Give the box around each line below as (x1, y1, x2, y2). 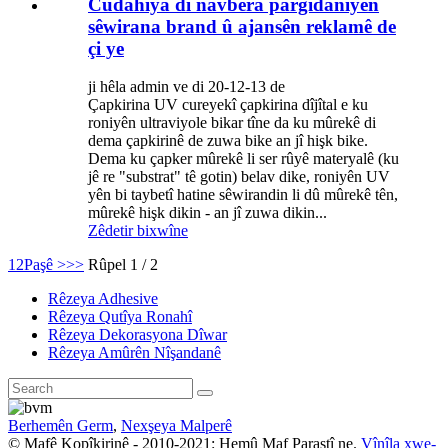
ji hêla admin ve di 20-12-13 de (88, 78, 285, 96)
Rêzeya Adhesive (48, 290, 158, 308)
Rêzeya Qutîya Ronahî (48, 308, 192, 326)
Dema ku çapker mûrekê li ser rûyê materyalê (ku (88, 150, 399, 168)
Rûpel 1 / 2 (88, 256, 158, 274)
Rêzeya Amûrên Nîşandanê (48, 344, 221, 362)
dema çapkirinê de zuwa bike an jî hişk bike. (88, 132, 368, 150)
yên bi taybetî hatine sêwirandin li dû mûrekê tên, (88, 186, 398, 204)
